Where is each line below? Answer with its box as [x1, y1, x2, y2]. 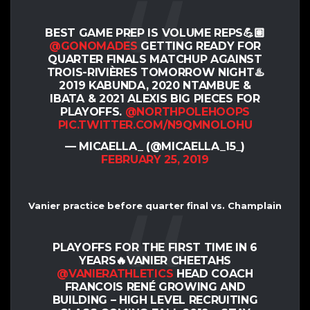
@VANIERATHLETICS [57, 266, 174, 280]
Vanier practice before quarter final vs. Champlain [28, 200, 282, 212]
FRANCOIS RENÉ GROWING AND [64, 280, 246, 293]
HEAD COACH [173, 266, 253, 280]
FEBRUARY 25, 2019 [101, 153, 209, 167]
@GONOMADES [48, 39, 138, 53]
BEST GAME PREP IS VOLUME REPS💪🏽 [45, 26, 265, 40]
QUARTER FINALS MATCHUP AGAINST [48, 53, 262, 66]
